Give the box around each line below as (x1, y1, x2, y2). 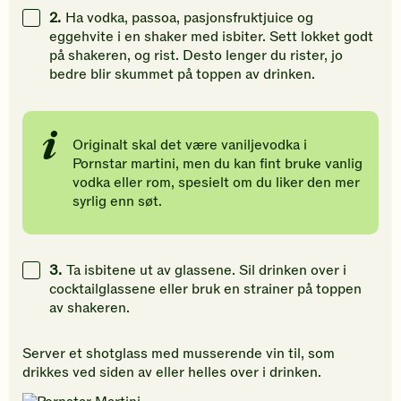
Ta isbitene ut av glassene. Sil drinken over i (66, 260, 346, 281)
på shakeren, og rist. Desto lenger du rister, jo (49, 46, 343, 66)
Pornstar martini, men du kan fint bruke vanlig (73, 154, 363, 175)
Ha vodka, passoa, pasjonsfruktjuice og (65, 8, 313, 29)
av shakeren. (49, 298, 137, 319)
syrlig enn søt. (73, 192, 162, 212)
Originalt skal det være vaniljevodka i (73, 135, 307, 156)
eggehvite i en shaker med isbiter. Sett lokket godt (49, 27, 373, 47)
